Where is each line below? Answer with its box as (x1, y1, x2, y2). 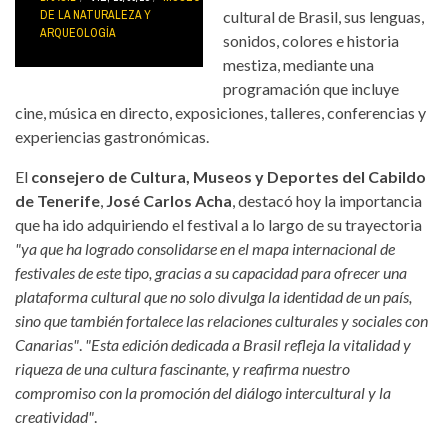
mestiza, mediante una (223, 54, 375, 74)
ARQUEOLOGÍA (40, 24, 116, 41)
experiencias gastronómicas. (15, 126, 209, 146)
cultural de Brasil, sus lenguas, (223, 6, 425, 26)
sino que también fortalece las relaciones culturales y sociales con (15, 310, 428, 330)
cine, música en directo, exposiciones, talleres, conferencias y (15, 102, 426, 122)
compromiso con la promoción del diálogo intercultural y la (15, 382, 391, 402)
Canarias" (15, 334, 79, 354)
